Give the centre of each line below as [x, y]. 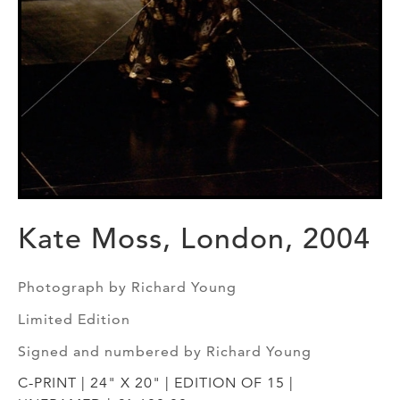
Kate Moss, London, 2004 [194, 238]
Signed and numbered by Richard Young [165, 351]
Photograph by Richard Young [127, 287]
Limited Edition [74, 319]
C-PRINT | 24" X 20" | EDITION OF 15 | [156, 383]
